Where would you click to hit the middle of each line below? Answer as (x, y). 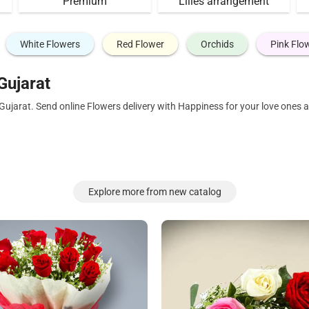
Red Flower (140, 44)
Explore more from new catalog (154, 192)
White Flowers (50, 44)
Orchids (217, 44)
